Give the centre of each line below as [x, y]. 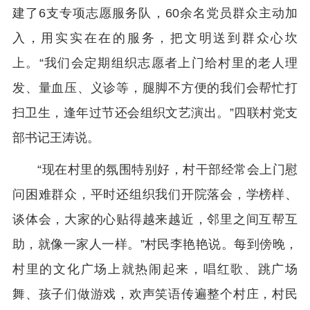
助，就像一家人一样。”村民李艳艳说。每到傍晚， [155, 245]
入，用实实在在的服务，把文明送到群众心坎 [155, 38]
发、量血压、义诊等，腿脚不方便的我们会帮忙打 [155, 88]
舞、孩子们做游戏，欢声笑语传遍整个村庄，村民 [155, 294]
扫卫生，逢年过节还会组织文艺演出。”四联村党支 [155, 113]
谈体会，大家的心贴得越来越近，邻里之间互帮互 [155, 220]
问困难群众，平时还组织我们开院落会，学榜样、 [155, 195]
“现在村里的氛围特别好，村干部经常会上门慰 [167, 170]
